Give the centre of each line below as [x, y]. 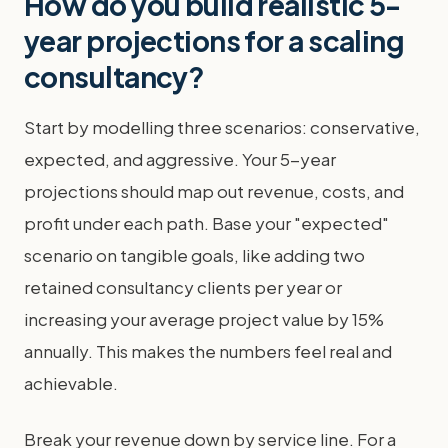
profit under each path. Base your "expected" [206, 223]
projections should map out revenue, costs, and [214, 191]
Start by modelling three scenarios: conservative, [222, 127]
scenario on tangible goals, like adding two [194, 255]
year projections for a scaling [214, 40]
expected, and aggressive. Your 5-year [180, 159]
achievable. [71, 383]
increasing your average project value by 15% [204, 319]
